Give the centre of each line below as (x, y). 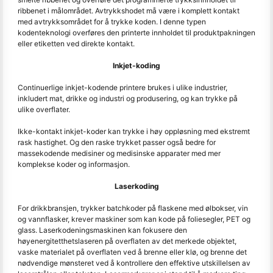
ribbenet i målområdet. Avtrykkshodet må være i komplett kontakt (129, 11)
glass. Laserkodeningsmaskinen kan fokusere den (102, 230)
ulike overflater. (44, 109)
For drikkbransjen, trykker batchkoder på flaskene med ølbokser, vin (133, 208)
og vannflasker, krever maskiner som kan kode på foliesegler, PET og (134, 219)
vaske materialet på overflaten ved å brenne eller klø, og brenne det (132, 252)
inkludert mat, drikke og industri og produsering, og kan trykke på (128, 98)
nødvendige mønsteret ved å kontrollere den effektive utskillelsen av (134, 263)
